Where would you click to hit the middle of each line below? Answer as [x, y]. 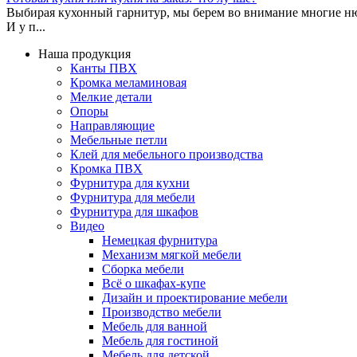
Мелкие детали [111, 96]
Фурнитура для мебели [133, 197]
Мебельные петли [119, 139]
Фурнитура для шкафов [134, 211]
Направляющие [112, 125]
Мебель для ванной [155, 326]
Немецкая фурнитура [160, 240]
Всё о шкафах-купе [154, 283]
